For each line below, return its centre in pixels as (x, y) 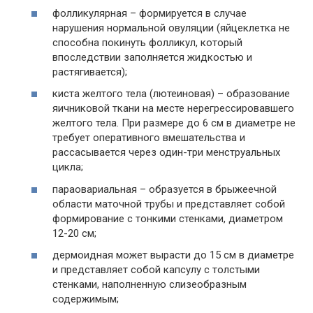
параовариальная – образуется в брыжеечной (165, 189)
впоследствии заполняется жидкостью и (152, 57)
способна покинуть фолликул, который (147, 42)
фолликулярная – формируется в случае (150, 13)
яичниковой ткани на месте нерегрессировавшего (173, 109)
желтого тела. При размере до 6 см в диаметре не (174, 123)
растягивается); (90, 72)
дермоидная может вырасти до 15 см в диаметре (173, 255)
